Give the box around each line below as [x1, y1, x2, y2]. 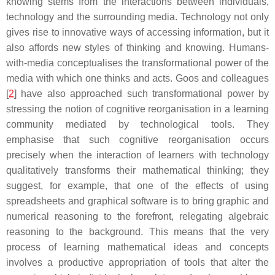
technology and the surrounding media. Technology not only [6, 12, 269, 22]
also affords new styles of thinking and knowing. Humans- [6, 42, 269, 53]
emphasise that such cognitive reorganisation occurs [6, 134, 269, 145]
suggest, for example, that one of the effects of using [6, 180, 269, 191]
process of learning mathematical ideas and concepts [6, 242, 269, 252]
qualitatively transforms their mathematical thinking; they [6, 165, 269, 176]
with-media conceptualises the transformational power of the [6, 58, 269, 68]
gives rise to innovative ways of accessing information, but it [6, 27, 269, 37]
